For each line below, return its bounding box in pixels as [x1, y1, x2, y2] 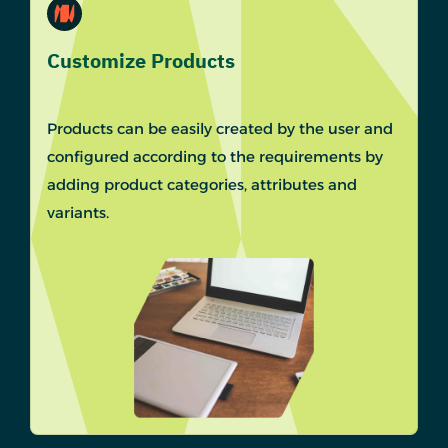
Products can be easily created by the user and [47, 119, 393, 139]
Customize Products [47, 46, 235, 77]
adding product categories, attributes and [47, 175, 357, 195]
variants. [47, 203, 109, 223]
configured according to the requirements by [47, 147, 383, 167]
